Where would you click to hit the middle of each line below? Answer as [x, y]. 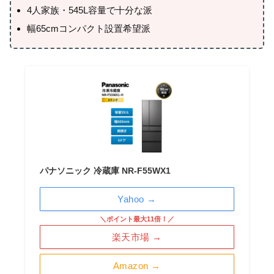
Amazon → [137, 266]
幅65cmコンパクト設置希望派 [88, 28]
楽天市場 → [137, 237]
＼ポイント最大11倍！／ [137, 219]
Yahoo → [137, 199]
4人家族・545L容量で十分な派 [89, 10]
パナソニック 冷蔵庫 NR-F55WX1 [105, 171]
